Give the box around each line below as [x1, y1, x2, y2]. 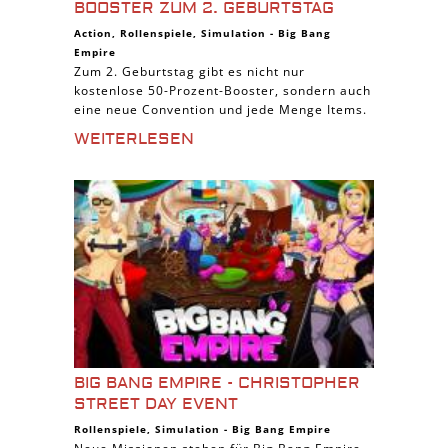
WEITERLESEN [74, 129, 194, 149]
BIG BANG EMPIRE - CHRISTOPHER [74, 373, 360, 393]
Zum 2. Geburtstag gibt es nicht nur [74, 63, 305, 80]
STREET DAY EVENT [74, 394, 238, 414]
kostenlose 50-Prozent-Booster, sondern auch [74, 82, 371, 99]
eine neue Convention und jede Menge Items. [74, 101, 367, 118]
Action [74, 26, 112, 40]
